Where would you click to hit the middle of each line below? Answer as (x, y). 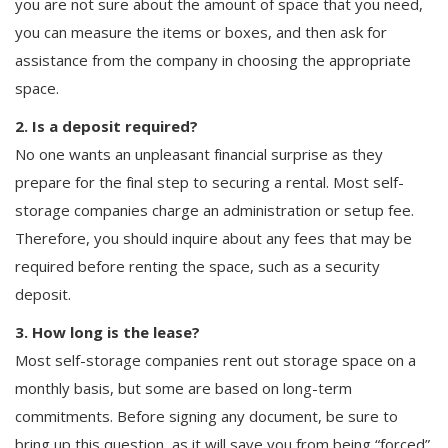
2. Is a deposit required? (106, 126)
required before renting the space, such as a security (197, 266)
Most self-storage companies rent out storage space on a (215, 360)
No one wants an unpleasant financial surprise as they (199, 154)
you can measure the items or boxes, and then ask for (201, 32)
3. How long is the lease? (109, 332)
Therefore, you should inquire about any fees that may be (213, 238)
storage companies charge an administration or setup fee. (214, 210)
